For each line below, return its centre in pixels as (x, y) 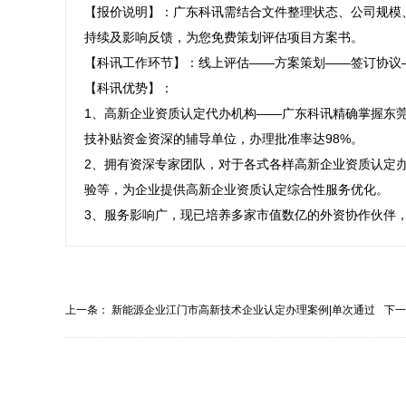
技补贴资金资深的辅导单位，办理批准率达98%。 (224, 139)
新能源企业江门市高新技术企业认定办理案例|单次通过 (243, 310)
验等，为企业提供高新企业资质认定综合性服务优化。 (237, 189)
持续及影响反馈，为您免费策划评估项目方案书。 (224, 37)
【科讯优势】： (129, 88)
